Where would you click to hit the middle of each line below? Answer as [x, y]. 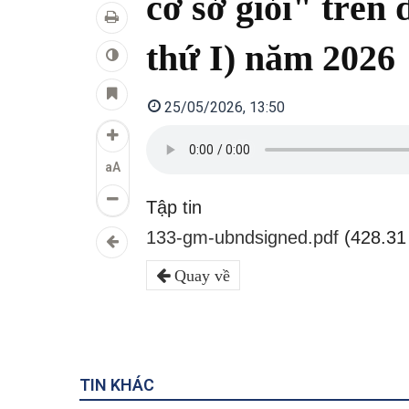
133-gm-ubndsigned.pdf [242, 237]
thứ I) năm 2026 [271, 58]
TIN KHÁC [117, 385]
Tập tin [174, 207]
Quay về [200, 276]
